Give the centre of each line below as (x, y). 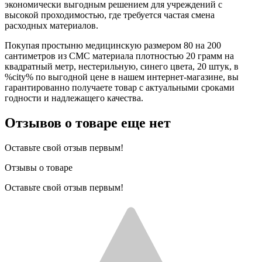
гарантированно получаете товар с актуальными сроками (120, 87)
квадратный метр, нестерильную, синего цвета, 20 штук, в (122, 66)
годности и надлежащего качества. (74, 98)
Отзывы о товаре (39, 167)
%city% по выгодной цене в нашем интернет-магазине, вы (122, 77)
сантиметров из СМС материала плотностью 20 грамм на (119, 56)
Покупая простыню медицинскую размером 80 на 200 (113, 45)
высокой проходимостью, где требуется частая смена (110, 15)
